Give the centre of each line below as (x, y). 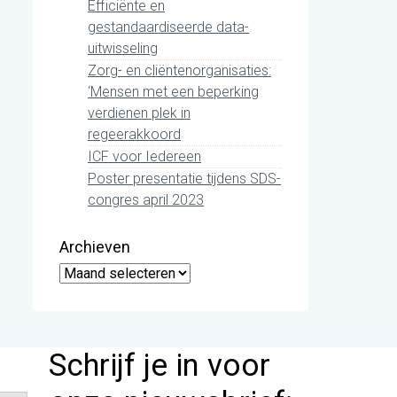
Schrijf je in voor (160, 365)
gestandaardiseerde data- (168, 27)
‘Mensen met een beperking (173, 92)
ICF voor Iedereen (144, 157)
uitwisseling (123, 49)
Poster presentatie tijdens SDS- (184, 179)
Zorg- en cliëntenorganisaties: (179, 71)
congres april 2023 (146, 200)
